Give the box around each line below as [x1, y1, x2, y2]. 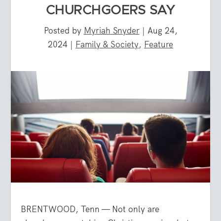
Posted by [43, 25, 84, 36]
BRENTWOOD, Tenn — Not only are [21, 204, 160, 215]
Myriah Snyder [83, 25, 140, 36]
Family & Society [75, 38, 139, 50]
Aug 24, [147, 25, 178, 36]
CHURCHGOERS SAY [45, 3, 176, 17]
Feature [144, 38, 173, 50]
